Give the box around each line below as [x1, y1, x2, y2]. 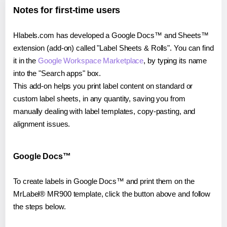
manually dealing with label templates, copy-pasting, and [13, 106, 196, 116]
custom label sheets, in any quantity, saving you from [13, 94, 185, 103]
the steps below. [13, 202, 66, 211]
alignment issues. [13, 119, 70, 128]
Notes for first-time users [13, 5, 121, 15]
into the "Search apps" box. [13, 68, 101, 78]
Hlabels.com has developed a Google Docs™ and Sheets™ [13, 30, 209, 40]
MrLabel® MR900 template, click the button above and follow [13, 189, 211, 198]
